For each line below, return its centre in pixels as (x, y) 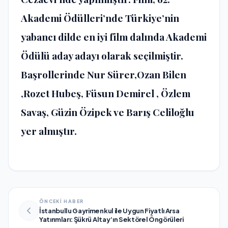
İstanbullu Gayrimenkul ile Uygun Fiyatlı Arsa (109, 210)
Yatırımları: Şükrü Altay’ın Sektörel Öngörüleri (111, 219)
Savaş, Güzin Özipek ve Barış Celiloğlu (108, 112)
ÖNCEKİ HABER (62, 201)
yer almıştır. (49, 131)
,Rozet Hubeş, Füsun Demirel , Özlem (106, 93)
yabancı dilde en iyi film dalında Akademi (114, 37)
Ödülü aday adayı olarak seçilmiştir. (102, 56)
